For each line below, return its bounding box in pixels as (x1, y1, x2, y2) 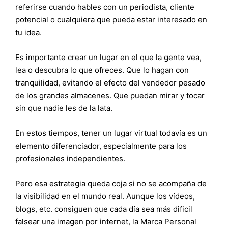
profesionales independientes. (15, 154, 125, 163)
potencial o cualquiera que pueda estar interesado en (15, 15, 207, 24)
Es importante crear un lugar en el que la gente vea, (15, 52, 202, 62)
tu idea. (15, 27, 42, 37)
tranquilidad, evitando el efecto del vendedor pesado (15, 78, 205, 88)
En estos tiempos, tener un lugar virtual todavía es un (15, 128, 207, 138)
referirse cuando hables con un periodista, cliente (15, 2, 194, 12)
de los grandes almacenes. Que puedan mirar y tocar (15, 91, 205, 100)
